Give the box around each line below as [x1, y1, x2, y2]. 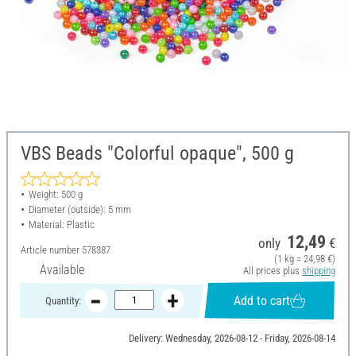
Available [40, 262, 84, 278]
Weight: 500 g [28, 188, 83, 201]
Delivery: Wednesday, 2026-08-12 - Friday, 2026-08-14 [128, 332, 335, 345]
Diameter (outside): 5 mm [28, 203, 131, 216]
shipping [301, 265, 335, 277]
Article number [21, 244, 82, 257]
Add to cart [234, 292, 291, 308]
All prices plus [242, 265, 302, 277]
